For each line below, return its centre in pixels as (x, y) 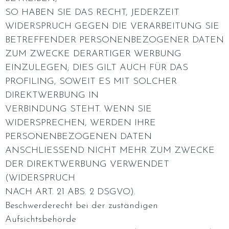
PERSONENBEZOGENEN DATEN (78, 137)
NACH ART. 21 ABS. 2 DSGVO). (70, 192)
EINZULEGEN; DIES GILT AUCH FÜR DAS (97, 68)
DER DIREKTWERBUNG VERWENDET (87, 164)
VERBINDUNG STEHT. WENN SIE (78, 109)
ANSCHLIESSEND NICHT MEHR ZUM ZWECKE (110, 151)
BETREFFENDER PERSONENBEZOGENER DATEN (114, 40)
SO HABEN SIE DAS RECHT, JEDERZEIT (92, 13)
